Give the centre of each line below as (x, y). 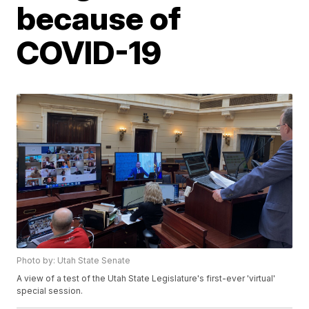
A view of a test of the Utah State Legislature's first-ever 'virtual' (146, 279)
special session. (50, 291)
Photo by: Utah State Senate (74, 261)
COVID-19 (89, 52)
